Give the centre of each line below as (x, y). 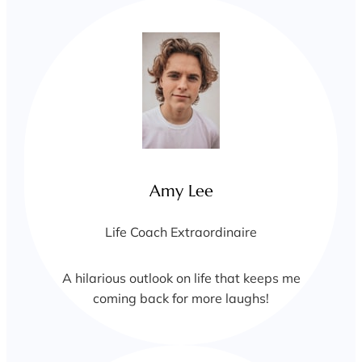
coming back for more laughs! (181, 298)
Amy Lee (181, 192)
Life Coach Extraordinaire (181, 232)
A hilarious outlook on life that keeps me (181, 278)
